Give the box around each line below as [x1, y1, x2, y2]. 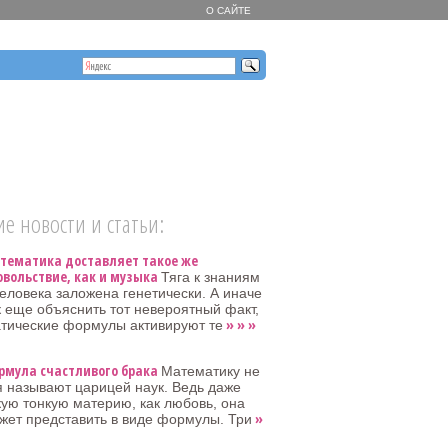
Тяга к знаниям [161, 269, 260, 285]
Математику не [161, 363, 260, 379]
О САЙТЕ [206, 5, 251, 16]
